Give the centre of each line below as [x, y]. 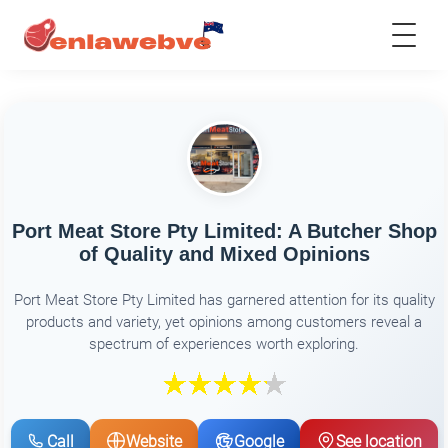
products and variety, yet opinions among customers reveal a [224, 321]
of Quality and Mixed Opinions [224, 254]
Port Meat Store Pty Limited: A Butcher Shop [224, 231]
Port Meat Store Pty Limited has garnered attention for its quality [224, 299]
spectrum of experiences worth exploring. [224, 343]
